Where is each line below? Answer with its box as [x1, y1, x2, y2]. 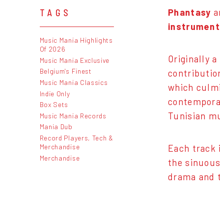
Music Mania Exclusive [39, 55, 110, 64]
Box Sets [39, 100, 69, 109]
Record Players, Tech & [39, 133, 113, 142]
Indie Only [39, 89, 70, 98]
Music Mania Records [39, 111, 107, 120]
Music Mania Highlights [39, 36, 113, 45]
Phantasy [168, 7, 211, 18]
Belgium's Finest [39, 67, 92, 76]
